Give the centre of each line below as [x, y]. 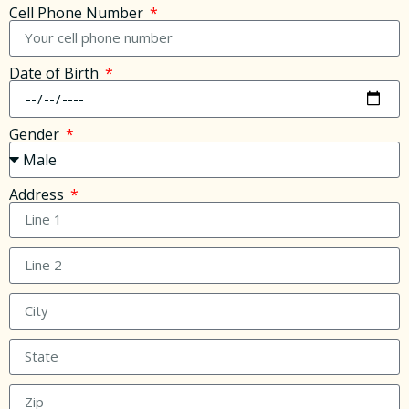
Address [38, 194]
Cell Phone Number [78, 12]
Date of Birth [56, 73]
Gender [36, 134]
